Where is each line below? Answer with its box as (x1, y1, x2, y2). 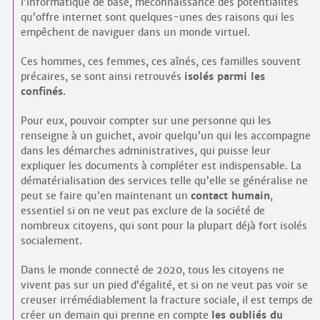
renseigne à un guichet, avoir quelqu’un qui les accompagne (20, 129, 311, 142)
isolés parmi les (184, 69, 265, 83)
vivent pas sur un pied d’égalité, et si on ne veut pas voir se (20, 278, 308, 291)
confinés (20, 84, 63, 98)
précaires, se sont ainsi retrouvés (20, 69, 184, 83)
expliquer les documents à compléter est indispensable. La (20, 159, 301, 172)
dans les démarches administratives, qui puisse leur (20, 144, 271, 157)
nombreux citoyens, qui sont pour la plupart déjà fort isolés (20, 219, 307, 232)
